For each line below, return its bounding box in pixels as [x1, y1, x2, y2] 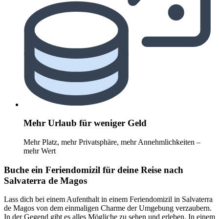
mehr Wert [23, 146, 56, 155]
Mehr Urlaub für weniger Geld [23, 118, 147, 129]
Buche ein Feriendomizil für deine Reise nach [4, 164, 183, 175]
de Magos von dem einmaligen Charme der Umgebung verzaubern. [4, 204, 212, 213]
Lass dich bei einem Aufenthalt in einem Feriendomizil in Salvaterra [4, 195, 213, 204]
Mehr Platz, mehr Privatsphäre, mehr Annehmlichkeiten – [23, 137, 200, 146]
